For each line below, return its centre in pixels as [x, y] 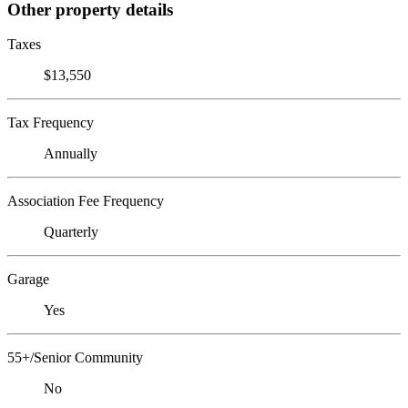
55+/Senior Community [75, 358]
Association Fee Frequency [86, 201]
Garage [28, 280]
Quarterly [71, 232]
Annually [71, 154]
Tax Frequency [51, 123]
